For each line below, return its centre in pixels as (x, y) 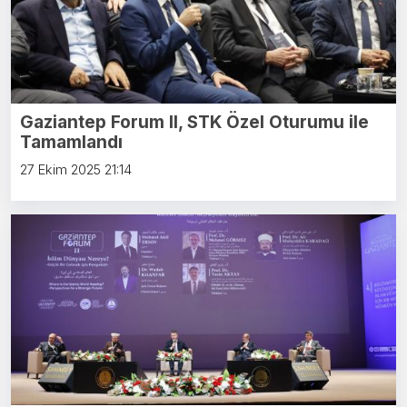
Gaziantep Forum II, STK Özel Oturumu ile (194, 123)
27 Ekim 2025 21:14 (76, 170)
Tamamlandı (71, 143)
